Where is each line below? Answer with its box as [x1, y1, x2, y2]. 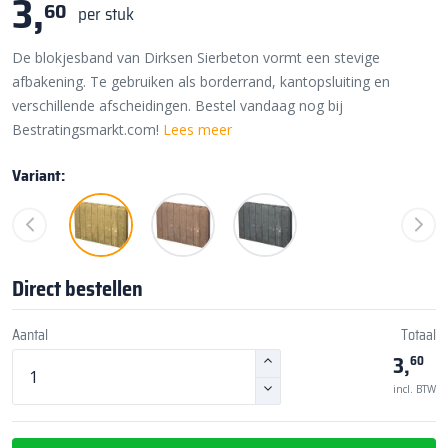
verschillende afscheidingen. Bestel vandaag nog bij [12, 95, 343, 115]
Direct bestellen [12, 272, 143, 305]
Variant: [12, 162, 65, 188]
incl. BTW [393, 381, 436, 396]
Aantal [12, 323, 48, 346]
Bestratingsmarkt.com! [12, 119, 163, 139]
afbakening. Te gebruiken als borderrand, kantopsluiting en [12, 71, 390, 91]
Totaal [401, 323, 436, 346]
